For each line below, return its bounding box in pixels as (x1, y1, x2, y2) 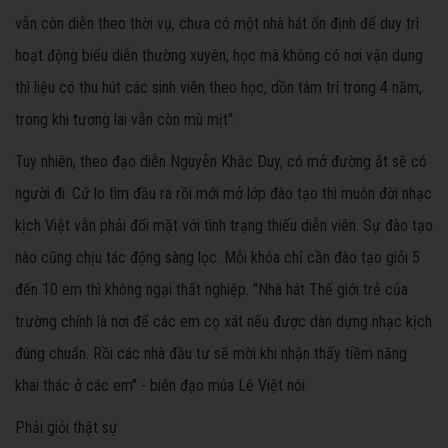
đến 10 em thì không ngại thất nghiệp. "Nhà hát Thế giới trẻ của (15, 279, 408, 299)
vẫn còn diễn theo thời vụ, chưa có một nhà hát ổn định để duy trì (15, 13, 419, 33)
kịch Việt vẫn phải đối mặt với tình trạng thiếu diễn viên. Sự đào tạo (15, 215, 433, 235)
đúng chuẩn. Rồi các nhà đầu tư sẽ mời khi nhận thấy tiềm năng (15, 343, 407, 363)
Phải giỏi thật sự (15, 417, 118, 437)
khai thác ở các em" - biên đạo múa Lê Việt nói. (15, 375, 312, 395)
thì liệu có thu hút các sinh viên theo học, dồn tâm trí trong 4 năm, (15, 77, 422, 97)
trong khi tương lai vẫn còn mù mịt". (15, 109, 236, 129)
